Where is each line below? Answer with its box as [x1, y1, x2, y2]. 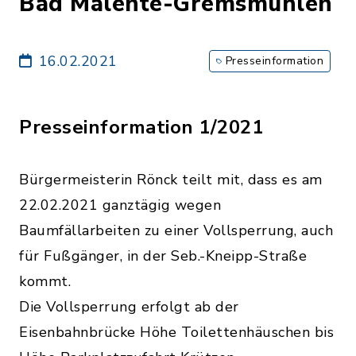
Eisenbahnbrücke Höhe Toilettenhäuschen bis [19, 323, 334, 342]
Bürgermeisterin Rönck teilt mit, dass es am [19, 170, 323, 189]
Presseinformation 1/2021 [19, 114, 263, 140]
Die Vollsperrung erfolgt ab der [19, 297, 239, 316]
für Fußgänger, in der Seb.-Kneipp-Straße [19, 246, 307, 265]
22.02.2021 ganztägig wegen [19, 195, 221, 215]
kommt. [19, 272, 71, 291]
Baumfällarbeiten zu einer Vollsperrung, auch [19, 221, 333, 240]
